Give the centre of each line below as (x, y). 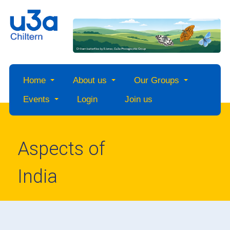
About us (90, 81)
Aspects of (62, 149)
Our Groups (156, 81)
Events (36, 100)
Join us (138, 100)
